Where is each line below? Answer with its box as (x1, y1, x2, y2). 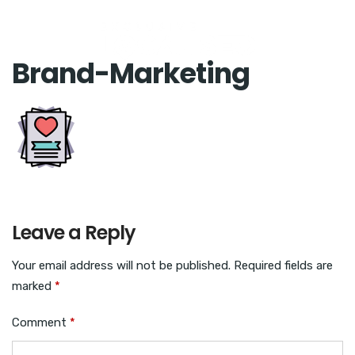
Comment (12, 315, 70, 330)
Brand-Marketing (12, 54, 250, 93)
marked (12, 279, 55, 293)
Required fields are (234, 258, 333, 273)
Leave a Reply (12, 219, 136, 246)
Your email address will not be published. (12, 258, 231, 273)
